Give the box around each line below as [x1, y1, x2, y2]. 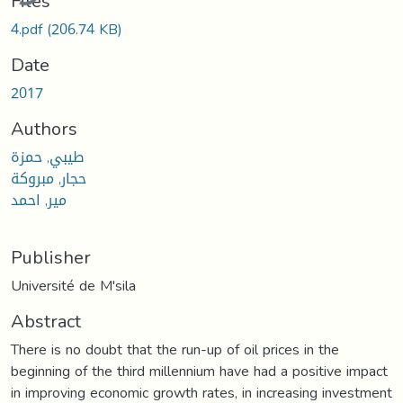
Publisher [11, 239, 91, 274]
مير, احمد [11, 185, 67, 214]
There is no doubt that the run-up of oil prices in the [11, 335, 339, 363]
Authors [11, 111, 77, 146]
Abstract [11, 303, 81, 338]
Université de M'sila [11, 271, 136, 300]
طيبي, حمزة [11, 142, 84, 171]
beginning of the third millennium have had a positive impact [11, 356, 388, 385]
